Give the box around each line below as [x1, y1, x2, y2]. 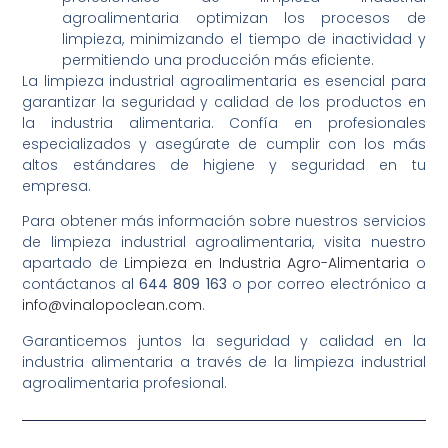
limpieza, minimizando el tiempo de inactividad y [62, 28, 426, 49]
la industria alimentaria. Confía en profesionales [22, 112, 426, 133]
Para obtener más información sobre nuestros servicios [22, 211, 426, 232]
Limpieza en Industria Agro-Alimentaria [124, 253, 410, 274]
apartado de [22, 253, 125, 274]
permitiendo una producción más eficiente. [62, 49, 375, 70]
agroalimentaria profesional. [22, 372, 228, 393]
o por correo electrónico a [226, 274, 426, 295]
